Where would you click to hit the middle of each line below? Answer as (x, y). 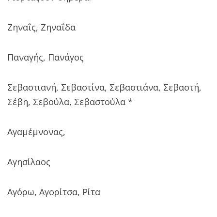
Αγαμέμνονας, (36, 132)
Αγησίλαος (29, 162)
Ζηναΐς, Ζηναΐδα (41, 27)
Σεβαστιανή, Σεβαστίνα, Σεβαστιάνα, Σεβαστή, (104, 87)
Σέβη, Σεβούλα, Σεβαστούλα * (70, 101)
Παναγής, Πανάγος (46, 57)
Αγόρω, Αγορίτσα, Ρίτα (54, 192)
